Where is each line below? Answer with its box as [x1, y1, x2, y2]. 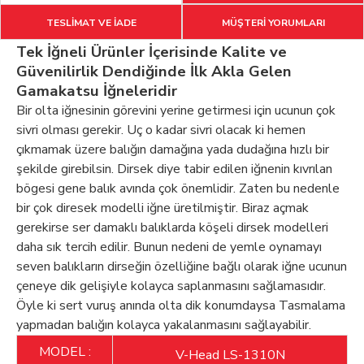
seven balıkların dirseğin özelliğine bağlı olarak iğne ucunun [16, 258, 347, 276]
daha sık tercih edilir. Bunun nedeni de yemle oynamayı [16, 238, 322, 257]
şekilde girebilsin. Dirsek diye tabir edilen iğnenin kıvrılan [16, 160, 332, 179]
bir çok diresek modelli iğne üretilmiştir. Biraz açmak [16, 199, 309, 218]
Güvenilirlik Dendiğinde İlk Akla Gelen [16, 61, 292, 83]
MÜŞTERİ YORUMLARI [221, 16, 325, 30]
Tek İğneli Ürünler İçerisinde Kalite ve [16, 41, 287, 63]
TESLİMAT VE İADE [45, 16, 136, 30]
